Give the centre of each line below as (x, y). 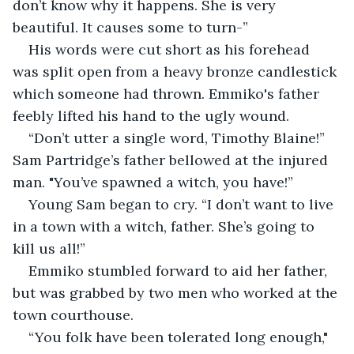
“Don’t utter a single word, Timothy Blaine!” (179, 137)
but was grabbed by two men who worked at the (177, 292)
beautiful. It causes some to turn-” (130, 27)
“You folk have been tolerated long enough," (180, 337)
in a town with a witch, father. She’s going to (166, 226)
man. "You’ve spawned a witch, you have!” (153, 182)
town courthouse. (73, 314)
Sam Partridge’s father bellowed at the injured (172, 160)
